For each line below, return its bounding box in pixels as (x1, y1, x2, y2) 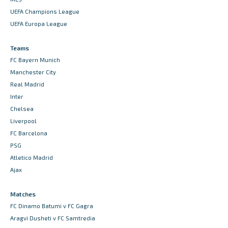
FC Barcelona (10, 130, 47, 137)
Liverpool (10, 118, 37, 125)
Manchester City (10, 69, 56, 76)
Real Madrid (10, 81, 44, 88)
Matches (10, 190, 36, 198)
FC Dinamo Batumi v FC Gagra (10, 203, 93, 210)
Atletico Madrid (10, 154, 53, 161)
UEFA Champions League (10, 8, 79, 15)
